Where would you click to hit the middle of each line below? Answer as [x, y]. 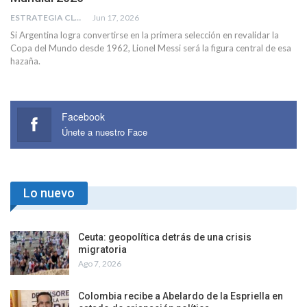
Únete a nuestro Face [105, 132]
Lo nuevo [49, 193]
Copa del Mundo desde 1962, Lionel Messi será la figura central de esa [151, 48]
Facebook [83, 116]
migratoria [102, 250]
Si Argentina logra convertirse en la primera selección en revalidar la [145, 35]
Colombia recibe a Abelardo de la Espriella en [181, 296]
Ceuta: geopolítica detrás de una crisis [165, 237]
